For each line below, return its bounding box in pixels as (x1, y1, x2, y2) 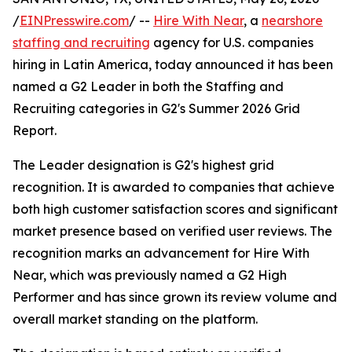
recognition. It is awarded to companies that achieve (13, 179, 335, 196)
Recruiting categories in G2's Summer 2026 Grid (13, 101, 300, 117)
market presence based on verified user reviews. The (13, 223, 332, 240)
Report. (13, 123, 57, 139)
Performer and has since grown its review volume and (13, 289, 337, 306)
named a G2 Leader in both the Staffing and (13, 79, 284, 95)
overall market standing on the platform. (13, 311, 258, 328)
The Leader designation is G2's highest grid (13, 157, 274, 174)
